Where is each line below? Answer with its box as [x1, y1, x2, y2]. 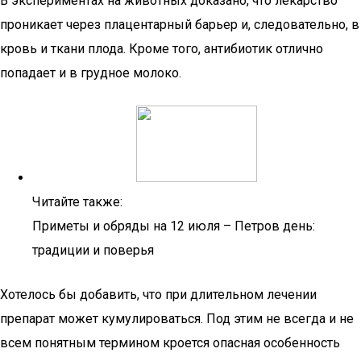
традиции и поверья [32, 243, 154, 258]
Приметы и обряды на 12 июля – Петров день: [32, 218, 315, 234]
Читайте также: [32, 194, 122, 210]
